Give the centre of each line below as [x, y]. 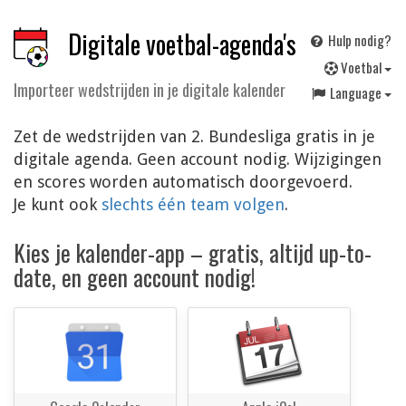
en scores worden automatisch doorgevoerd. [183, 182]
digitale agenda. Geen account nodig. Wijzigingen [198, 159]
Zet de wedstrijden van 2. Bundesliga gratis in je [194, 137]
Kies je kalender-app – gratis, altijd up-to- [193, 253]
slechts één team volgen [193, 205]
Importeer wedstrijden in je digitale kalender [150, 90]
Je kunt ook [58, 205]
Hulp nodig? [358, 40]
